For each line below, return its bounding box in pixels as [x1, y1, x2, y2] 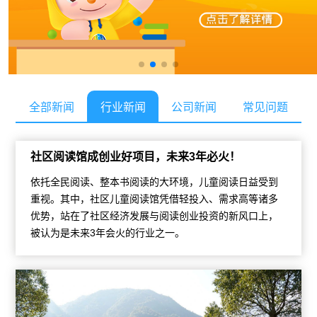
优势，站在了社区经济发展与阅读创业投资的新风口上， [30, 209, 278, 221]
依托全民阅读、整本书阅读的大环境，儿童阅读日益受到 [30, 175, 278, 188]
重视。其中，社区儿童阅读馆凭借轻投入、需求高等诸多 [30, 192, 278, 204]
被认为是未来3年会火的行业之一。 [30, 226, 185, 238]
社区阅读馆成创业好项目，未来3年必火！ [30, 150, 241, 163]
